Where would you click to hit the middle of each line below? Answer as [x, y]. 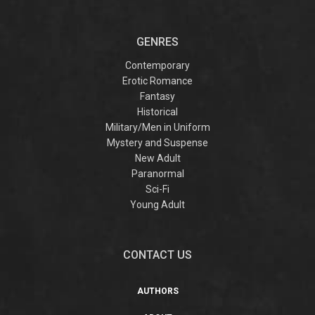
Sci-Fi [157, 189]
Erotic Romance [157, 81]
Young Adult [157, 205]
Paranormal [157, 174]
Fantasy [157, 97]
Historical [157, 112]
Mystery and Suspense [157, 143]
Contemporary [157, 66]
